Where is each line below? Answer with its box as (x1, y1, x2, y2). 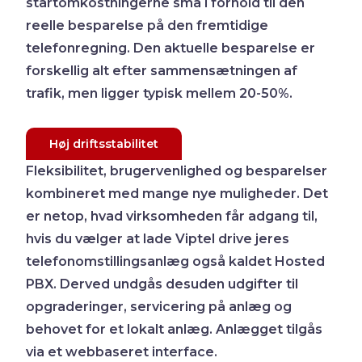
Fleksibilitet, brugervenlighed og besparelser (26, 162, 328, 179)
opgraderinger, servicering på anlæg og (26, 298, 293, 314)
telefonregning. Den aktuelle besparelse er (26, 40, 316, 56)
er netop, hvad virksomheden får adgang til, (26, 208, 318, 224)
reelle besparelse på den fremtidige (26, 17, 269, 33)
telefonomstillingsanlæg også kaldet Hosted (26, 253, 326, 269)
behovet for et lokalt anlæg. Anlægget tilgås (26, 321, 323, 337)
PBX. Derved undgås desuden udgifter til (26, 276, 299, 292)
